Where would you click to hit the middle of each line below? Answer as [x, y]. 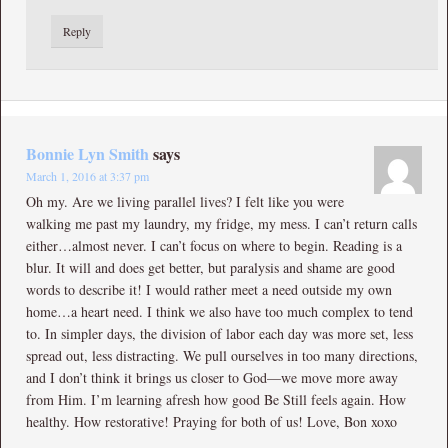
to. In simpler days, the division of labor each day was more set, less [219, 333]
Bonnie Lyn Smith [87, 153]
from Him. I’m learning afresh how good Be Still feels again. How [216, 399]
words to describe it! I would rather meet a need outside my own [209, 289]
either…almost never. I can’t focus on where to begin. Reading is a [214, 245]
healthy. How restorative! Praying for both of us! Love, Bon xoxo [211, 421]
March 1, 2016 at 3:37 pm [87, 175]
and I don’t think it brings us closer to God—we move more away [212, 377]
